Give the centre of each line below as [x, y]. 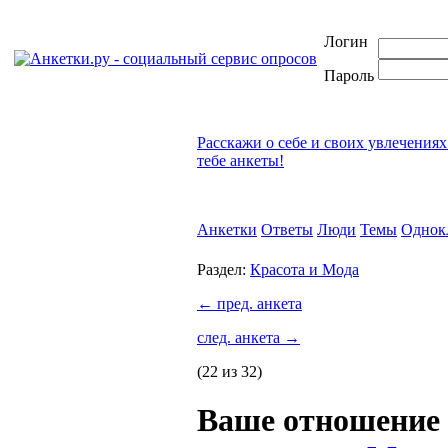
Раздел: [223, 269]
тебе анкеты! [240, 160]
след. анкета [240, 337]
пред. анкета [257, 303]
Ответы [287, 229]
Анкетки [227, 229]
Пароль [349, 75]
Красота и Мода [304, 269]
